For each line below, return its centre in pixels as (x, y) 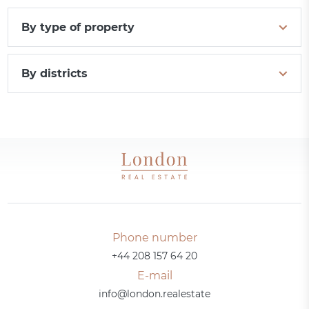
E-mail (154, 276)
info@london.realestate (154, 294)
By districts (55, 74)
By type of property (78, 28)
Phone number (154, 238)
